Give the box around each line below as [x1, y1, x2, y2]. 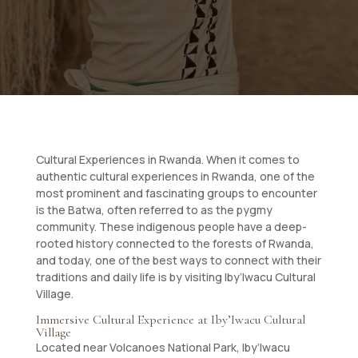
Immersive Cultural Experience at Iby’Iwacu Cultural [35, 312, 305, 328]
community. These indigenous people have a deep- [35, 219, 307, 234]
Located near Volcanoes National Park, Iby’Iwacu [35, 340, 290, 355]
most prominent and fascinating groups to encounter [35, 185, 317, 201]
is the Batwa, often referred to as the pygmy [35, 202, 272, 217]
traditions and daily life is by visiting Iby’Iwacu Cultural [35, 269, 316, 284]
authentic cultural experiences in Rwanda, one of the [35, 169, 315, 184]
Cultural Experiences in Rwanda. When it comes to [35, 152, 300, 167]
